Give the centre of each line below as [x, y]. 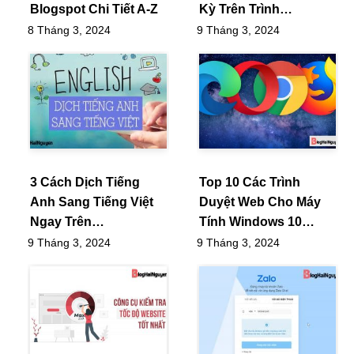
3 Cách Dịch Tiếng [85, 182]
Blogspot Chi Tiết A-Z [94, 9]
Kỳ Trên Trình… [246, 9]
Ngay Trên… [67, 221]
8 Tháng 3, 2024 [69, 30]
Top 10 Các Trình [250, 182]
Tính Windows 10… [257, 221]
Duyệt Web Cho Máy [260, 201]
